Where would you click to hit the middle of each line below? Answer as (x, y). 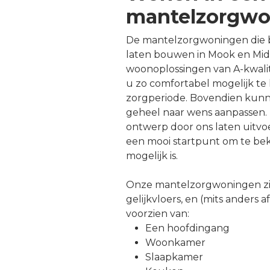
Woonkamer (175, 242)
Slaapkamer (174, 257)
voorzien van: (158, 213)
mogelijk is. (152, 155)
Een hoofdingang (187, 228)
